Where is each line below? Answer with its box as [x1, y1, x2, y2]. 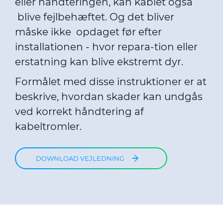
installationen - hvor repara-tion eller [15, 41, 198, 53]
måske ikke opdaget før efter [15, 26, 162, 38]
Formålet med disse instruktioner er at [15, 76, 207, 88]
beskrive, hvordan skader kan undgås [15, 91, 203, 103]
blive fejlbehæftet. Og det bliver [15, 11, 174, 23]
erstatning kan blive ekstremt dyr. [15, 56, 186, 68]
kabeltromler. [15, 120, 89, 132]
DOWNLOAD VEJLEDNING [36, 154, 124, 162]
